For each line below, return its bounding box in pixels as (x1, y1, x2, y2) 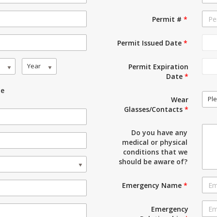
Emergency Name (122, 181, 184, 190)
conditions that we (123, 147, 188, 156)
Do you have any (131, 128, 188, 137)
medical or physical (122, 138, 188, 147)
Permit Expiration (128, 62, 189, 71)
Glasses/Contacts (124, 105, 185, 114)
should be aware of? (119, 157, 188, 166)
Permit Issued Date (117, 38, 184, 47)
